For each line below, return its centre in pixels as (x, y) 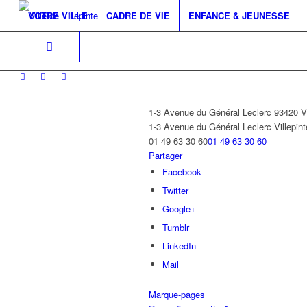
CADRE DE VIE (138, 15)
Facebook (182, 172)
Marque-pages (177, 294)
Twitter (175, 190)
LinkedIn (179, 246)
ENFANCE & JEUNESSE (239, 15)
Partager (165, 155)
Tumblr (176, 227)
